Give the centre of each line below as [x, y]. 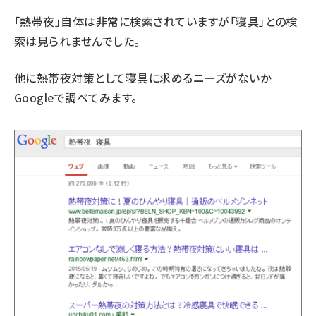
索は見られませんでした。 [77, 41]
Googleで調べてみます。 [76, 97]
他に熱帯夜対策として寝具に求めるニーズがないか [143, 77]
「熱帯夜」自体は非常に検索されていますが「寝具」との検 [156, 21]
